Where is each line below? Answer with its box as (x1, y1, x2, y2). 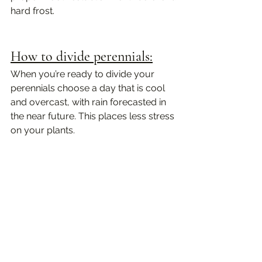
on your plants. (11, 125, 77, 136)
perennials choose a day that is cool (11, 82, 167, 94)
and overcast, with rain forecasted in (11, 96, 168, 108)
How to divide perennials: (11, 48, 153, 65)
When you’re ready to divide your (11, 68, 157, 80)
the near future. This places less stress (11, 111, 177, 122)
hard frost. (11, 5, 54, 16)
